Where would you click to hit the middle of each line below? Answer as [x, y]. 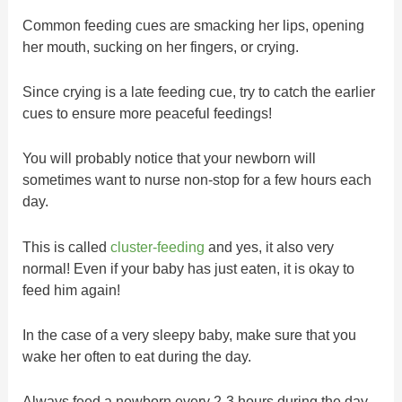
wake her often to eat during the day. [137, 356]
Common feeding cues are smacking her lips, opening [194, 25]
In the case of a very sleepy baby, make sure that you [190, 334]
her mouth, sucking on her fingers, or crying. [161, 46]
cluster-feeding [158, 246]
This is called [67, 246]
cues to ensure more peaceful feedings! [148, 114]
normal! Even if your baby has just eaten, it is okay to [189, 268]
